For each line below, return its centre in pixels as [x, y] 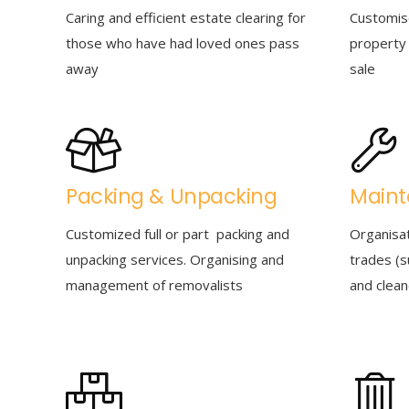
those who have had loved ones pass [183, 43]
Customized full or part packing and [178, 234]
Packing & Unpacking [172, 196]
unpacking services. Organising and [175, 259]
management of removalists [154, 285]
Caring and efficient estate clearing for [186, 17]
